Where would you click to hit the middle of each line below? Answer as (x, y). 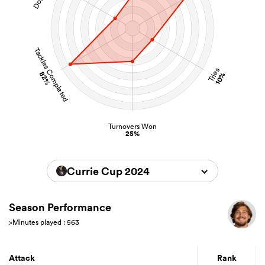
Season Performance (60, 207)
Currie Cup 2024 (108, 171)
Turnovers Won (132, 127)
